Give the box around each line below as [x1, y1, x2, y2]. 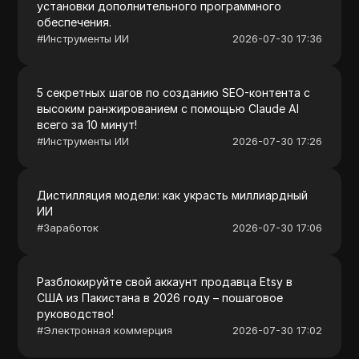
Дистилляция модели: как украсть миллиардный [37, 188, 309, 202]
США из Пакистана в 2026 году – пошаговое [37, 290, 284, 305]
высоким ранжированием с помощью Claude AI [37, 101, 300, 115]
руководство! [37, 306, 115, 321]
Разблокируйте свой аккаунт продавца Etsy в [37, 274, 293, 288]
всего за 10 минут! [37, 117, 138, 131]
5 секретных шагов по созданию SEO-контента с [37, 85, 311, 99]
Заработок [43, 220, 99, 234]
